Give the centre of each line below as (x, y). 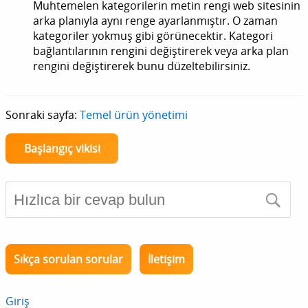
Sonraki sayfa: (43, 115)
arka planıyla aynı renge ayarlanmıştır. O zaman (155, 21)
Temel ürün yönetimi (134, 115)
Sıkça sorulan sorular (68, 260)
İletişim (166, 260)
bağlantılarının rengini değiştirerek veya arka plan (161, 51)
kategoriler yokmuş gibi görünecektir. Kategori (153, 36)
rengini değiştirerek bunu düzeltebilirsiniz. (142, 66)
